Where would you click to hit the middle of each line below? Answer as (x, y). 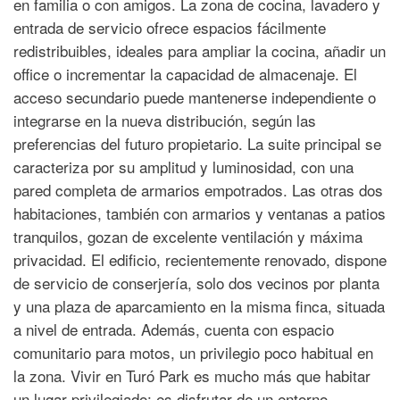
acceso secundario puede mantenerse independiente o (195, 97)
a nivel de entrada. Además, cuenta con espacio (174, 329)
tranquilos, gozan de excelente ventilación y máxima (188, 236)
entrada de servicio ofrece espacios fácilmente (170, 27)
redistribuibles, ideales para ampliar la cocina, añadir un (200, 50)
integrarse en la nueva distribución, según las (165, 120)
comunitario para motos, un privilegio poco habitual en (193, 352)
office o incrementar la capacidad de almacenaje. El (185, 74)
